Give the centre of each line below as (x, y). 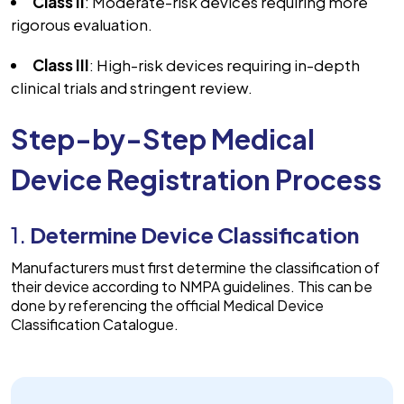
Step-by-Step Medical (163, 139)
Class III (61, 65)
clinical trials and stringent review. (133, 88)
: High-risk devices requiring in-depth (225, 65)
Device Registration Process (198, 180)
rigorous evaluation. (83, 25)
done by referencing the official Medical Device (167, 306)
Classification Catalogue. (96, 325)
